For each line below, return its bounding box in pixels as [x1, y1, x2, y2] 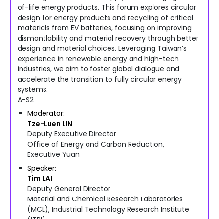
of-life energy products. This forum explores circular [18, 2, 196, 12]
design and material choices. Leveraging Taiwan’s [18, 43, 187, 53]
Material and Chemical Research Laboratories [27, 194, 183, 204]
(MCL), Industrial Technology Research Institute [27, 204, 189, 214]
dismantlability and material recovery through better [18, 33, 198, 43]
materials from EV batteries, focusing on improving [18, 22, 192, 33]
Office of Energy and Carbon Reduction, [27, 139, 164, 149]
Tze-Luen [27, 118, 61, 129]
